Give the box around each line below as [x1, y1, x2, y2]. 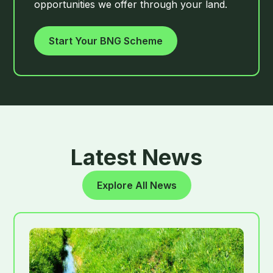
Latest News [71, 144, 202, 171]
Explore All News [96, 179, 177, 192]
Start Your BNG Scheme [49, 35, 163, 48]
